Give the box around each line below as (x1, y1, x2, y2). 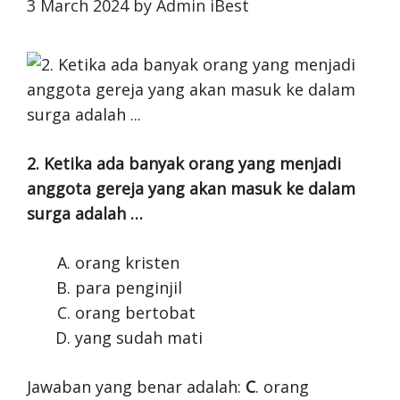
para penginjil (75, 277, 182, 298)
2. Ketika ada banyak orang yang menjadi (27, 153, 341, 174)
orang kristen (75, 252, 179, 273)
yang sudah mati (75, 327, 203, 348)
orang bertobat (75, 302, 196, 323)
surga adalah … (27, 203, 143, 224)
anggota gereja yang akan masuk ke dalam (27, 178, 355, 199)
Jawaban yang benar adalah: (27, 376, 246, 397)
